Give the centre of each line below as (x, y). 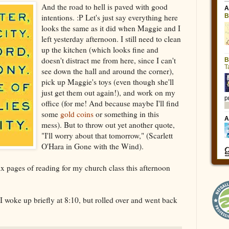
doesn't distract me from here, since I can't (109, 60)
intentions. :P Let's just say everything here (110, 17)
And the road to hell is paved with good (105, 6)
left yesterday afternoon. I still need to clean (111, 39)
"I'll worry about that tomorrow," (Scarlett (107, 135)
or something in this (126, 114)
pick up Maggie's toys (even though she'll (108, 82)
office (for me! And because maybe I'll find (110, 103)
